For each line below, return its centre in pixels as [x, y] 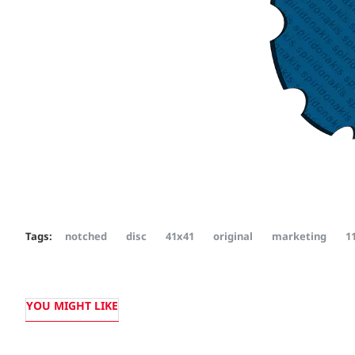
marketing [299, 236]
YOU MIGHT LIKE [72, 306]
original [233, 236]
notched [86, 236]
